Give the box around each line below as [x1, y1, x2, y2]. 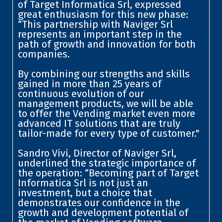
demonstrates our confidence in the [17, 196, 180, 209]
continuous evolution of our [17, 87, 144, 100]
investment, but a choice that [17, 186, 152, 199]
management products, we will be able [17, 97, 193, 110]
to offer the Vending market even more [17, 107, 195, 119]
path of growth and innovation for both [17, 38, 196, 50]
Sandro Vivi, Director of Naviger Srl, [17, 147, 176, 159]
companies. [17, 48, 70, 60]
